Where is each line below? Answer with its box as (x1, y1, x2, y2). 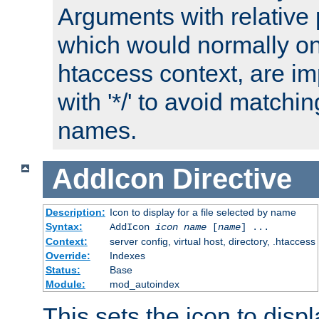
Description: (45, 206, 105, 218)
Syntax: (45, 220, 83, 232)
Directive (172, 163, 292, 195)
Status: (45, 263, 80, 276)
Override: (45, 249, 90, 261)
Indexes (109, 249, 145, 261)
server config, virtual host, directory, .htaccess (109, 235, 315, 247)
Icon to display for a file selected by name (109, 206, 296, 218)
